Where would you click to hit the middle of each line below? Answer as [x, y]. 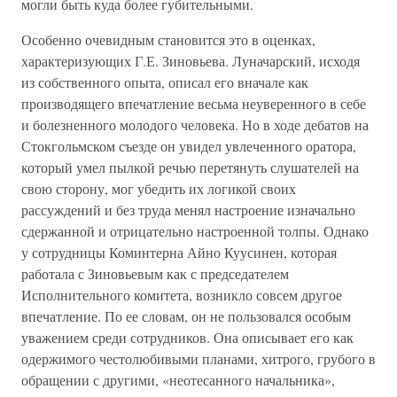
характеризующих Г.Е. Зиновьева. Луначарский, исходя [191, 61]
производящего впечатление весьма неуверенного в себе [194, 103]
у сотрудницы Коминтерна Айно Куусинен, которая [179, 252]
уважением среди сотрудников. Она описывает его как [187, 337]
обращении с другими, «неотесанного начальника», [178, 380]
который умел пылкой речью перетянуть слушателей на [190, 167]
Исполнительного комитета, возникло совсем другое [182, 295]
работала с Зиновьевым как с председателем [155, 273]
